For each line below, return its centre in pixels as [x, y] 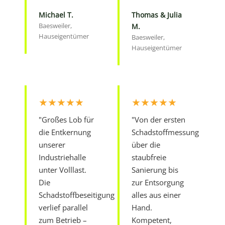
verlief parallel [64, 207]
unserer [52, 144]
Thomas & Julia [157, 15]
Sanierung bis [155, 170]
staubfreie [149, 157]
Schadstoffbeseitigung [77, 195]
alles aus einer [156, 195]
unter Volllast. [63, 170]
